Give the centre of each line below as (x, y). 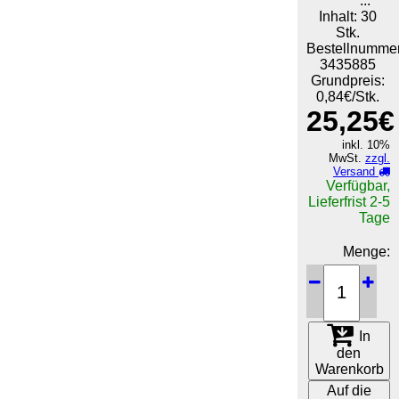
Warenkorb (349, 369)
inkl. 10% (366, 144)
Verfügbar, (358, 185)
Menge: (366, 251)
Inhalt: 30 (348, 16)
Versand (356, 171)
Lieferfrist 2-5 (349, 201)
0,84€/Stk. (348, 96)
